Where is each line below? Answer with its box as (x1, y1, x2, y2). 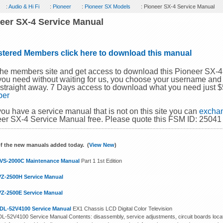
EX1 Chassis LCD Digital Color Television (71, 206, 173, 212)
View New (89, 142, 115, 148)
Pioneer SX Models (85, 3, 131, 9)
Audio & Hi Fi (8, 3, 40, 9)
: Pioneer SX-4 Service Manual (139, 3, 215, 9)
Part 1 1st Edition (80, 158, 122, 164)
